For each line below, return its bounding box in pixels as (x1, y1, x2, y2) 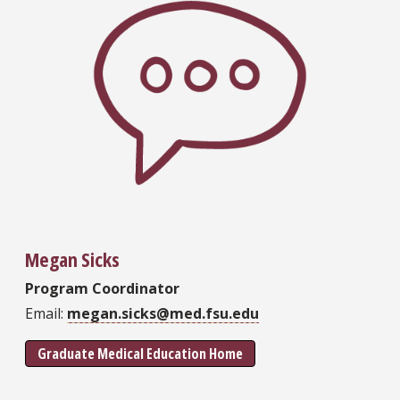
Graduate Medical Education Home (37, 344, 243, 364)
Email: (25, 304, 63, 324)
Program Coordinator (25, 279, 179, 299)
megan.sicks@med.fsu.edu (67, 304, 259, 324)
